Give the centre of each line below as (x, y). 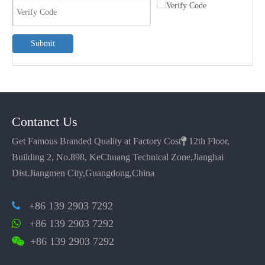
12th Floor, (208, 141)
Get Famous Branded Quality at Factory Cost (96, 140)
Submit (43, 43)
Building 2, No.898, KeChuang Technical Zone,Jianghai (118, 157)
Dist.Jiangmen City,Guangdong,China (83, 173)
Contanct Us (45, 121)
